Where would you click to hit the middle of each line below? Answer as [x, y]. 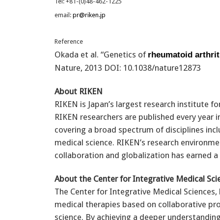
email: [64, 15]
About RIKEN [79, 91]
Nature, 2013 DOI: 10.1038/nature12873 [128, 68]
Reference [69, 41]
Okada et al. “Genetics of [101, 54]
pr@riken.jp [89, 15]
